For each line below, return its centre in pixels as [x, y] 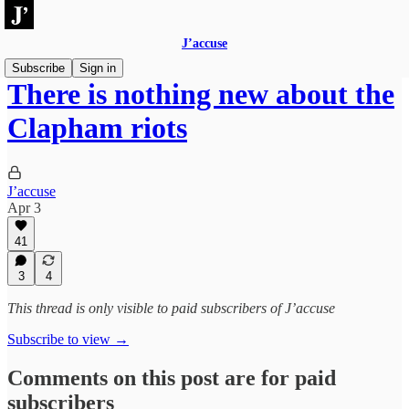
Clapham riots [97, 128]
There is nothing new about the [201, 94]
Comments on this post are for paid [172, 378]
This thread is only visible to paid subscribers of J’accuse [171, 308]
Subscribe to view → [68, 339]
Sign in [98, 68]
